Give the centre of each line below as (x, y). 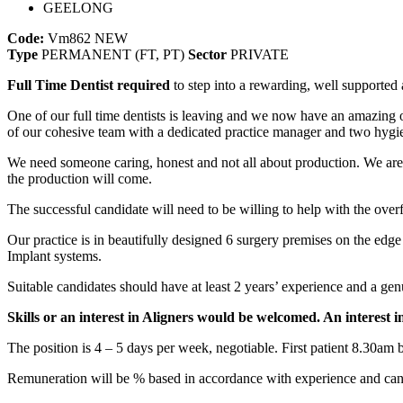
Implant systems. (54, 255)
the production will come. (80, 178)
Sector (207, 54)
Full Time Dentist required (89, 85)
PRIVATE (258, 54)
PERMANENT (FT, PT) (113, 54)
